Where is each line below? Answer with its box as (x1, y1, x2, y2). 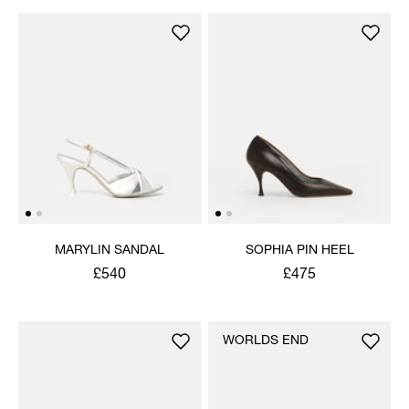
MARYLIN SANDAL (55, 244, 164, 257)
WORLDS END (223, 334, 309, 348)
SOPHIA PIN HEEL (245, 244, 354, 257)
